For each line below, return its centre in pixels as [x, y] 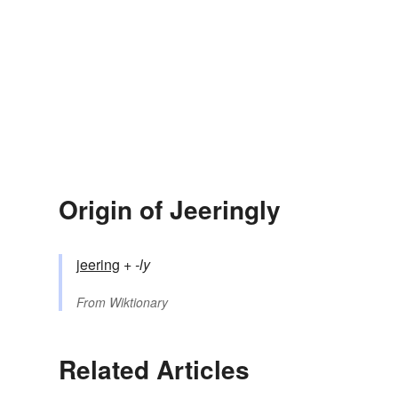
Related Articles [154, 370]
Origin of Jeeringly [170, 210]
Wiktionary [139, 302]
